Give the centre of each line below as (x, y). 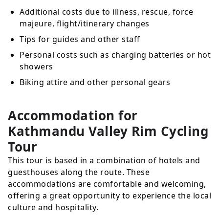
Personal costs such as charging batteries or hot (115, 55)
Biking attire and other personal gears (95, 82)
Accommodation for (73, 116)
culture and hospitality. (53, 208)
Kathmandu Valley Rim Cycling (108, 131)
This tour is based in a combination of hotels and (104, 161)
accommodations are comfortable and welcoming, (107, 184)
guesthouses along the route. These (79, 172)
